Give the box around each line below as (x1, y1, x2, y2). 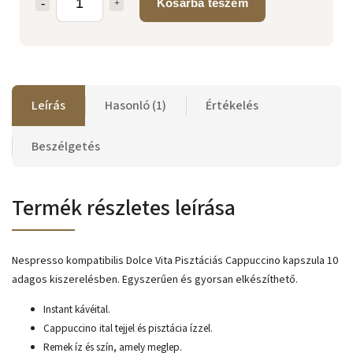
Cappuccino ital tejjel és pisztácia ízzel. (43, 321, 213, 336)
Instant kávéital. (43, 302, 110, 317)
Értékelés (206, 97, 258, 114)
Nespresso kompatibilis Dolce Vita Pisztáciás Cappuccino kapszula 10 (12, 253, 338, 269)
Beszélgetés (32, 138, 100, 155)
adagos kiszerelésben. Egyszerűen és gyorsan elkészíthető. (12, 272, 298, 288)
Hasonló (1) (105, 97, 166, 114)
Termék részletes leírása (12, 192, 236, 224)
